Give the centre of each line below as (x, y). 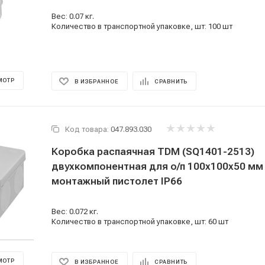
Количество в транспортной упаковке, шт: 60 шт (140, 222)
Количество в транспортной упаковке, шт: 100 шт (142, 26)
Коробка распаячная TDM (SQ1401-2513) (153, 151)
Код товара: (87, 129)
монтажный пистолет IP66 (117, 181)
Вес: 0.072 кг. (75, 211)
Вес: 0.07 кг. (73, 16)
